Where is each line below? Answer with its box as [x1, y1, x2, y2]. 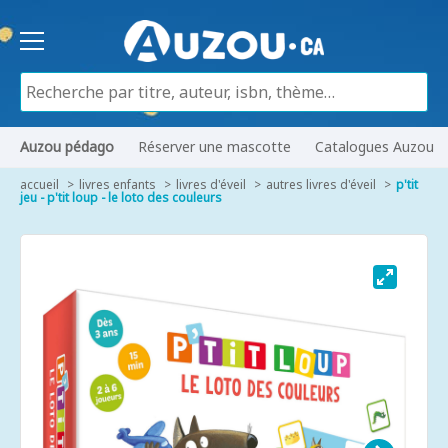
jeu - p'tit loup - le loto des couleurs [20, 189, 222, 206]
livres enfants [79, 176, 156, 193]
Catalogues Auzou [315, 137, 434, 156]
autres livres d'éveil [266, 176, 376, 193]
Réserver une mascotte [138, 137, 291, 156]
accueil [20, 176, 59, 193]
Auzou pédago [20, 137, 114, 156]
